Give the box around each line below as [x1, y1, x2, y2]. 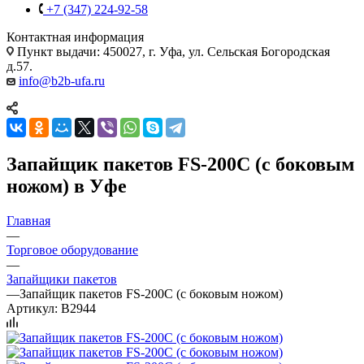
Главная [6, 213, 50, 227]
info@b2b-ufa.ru [19, 73, 105, 88]
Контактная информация [6, 29, 144, 44]
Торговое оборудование [6, 242, 138, 257]
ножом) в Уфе [6, 175, 127, 197]
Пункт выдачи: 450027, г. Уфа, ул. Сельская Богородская [14, 44, 330, 58]
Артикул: [6, 301, 58, 315]
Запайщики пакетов [6, 271, 117, 286]
